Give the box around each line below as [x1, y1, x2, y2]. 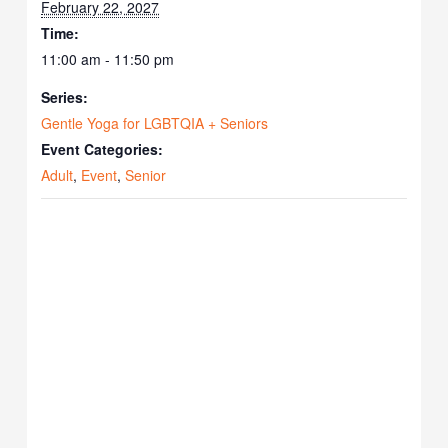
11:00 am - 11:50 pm [41, 49, 175, 70]
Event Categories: [41, 139, 164, 160]
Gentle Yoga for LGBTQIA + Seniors [41, 113, 269, 134]
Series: [41, 87, 89, 108]
